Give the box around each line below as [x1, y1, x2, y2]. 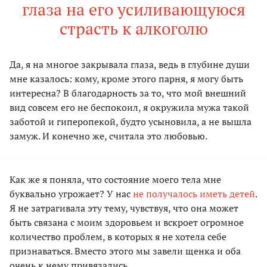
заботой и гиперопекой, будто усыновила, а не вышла [10, 115, 252, 129]
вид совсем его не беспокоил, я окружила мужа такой [10, 101, 249, 114]
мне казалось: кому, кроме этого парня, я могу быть [10, 72, 243, 86]
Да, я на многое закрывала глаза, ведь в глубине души [10, 58, 250, 72]
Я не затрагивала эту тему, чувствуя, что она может [10, 201, 238, 215]
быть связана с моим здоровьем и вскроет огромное [10, 216, 244, 229]
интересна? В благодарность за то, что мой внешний [10, 86, 246, 100]
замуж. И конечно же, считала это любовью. [10, 129, 207, 143]
